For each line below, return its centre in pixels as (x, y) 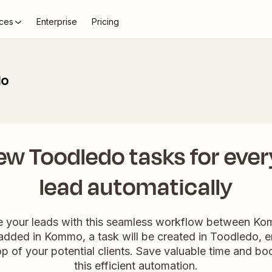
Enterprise (57, 22)
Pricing (105, 22)
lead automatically (136, 187)
